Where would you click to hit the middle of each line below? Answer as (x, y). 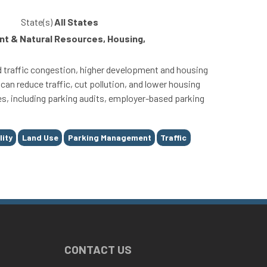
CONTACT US (98, 249)
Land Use (40, 138)
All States (76, 21)
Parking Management (109, 138)
